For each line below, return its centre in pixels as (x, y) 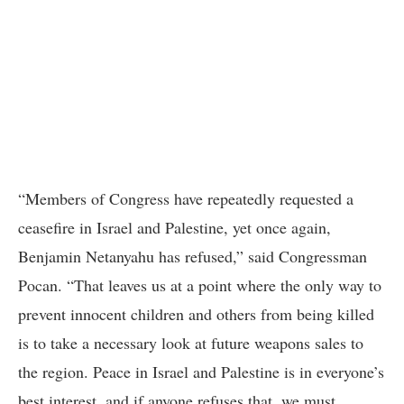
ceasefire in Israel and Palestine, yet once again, (174, 228)
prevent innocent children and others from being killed (196, 314)
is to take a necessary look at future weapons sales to (191, 343)
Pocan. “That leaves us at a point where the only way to (200, 285)
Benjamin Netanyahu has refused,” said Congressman (193, 257)
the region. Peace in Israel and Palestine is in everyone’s (201, 372)
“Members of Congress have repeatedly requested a (186, 199)
